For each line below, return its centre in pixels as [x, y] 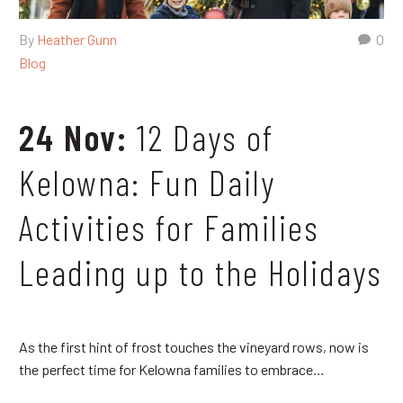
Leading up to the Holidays [201, 272]
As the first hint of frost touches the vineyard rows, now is [194, 346]
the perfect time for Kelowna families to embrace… [172, 369]
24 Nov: [78, 137]
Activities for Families [169, 227]
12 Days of [205, 137]
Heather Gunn [77, 40]
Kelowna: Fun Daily [147, 182]
